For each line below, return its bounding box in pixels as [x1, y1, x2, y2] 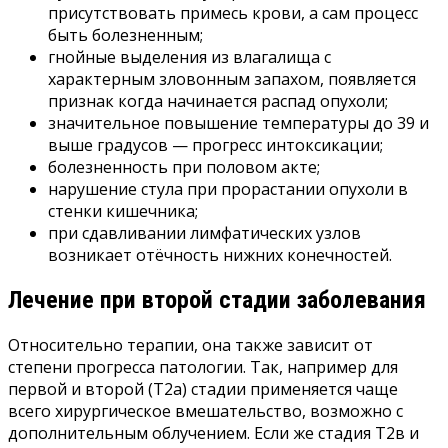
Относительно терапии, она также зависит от [8, 333, 373, 356]
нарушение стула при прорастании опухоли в [48, 177, 408, 200]
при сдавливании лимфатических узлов [48, 221, 361, 244]
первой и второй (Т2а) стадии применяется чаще [8, 377, 398, 400]
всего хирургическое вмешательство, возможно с [8, 399, 403, 422]
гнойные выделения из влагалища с [48, 45, 331, 68]
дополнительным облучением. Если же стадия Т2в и [8, 421, 419, 444]
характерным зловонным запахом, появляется [48, 67, 416, 90]
